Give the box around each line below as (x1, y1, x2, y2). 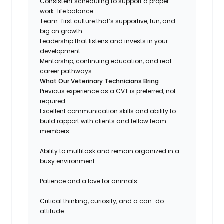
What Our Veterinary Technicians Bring (40, 76, 159, 85)
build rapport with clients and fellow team (40, 116, 167, 125)
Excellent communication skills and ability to (40, 106, 176, 115)
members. (40, 126, 71, 135)
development (40, 46, 81, 55)
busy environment (40, 156, 95, 165)
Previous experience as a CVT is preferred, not (40, 86, 176, 95)
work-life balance (40, 6, 94, 15)
